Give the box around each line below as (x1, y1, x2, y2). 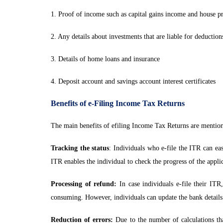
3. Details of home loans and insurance (51, 55, 160, 63)
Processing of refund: (51, 180, 117, 188)
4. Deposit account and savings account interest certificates (51, 78, 216, 85)
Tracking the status (51, 144, 110, 152)
